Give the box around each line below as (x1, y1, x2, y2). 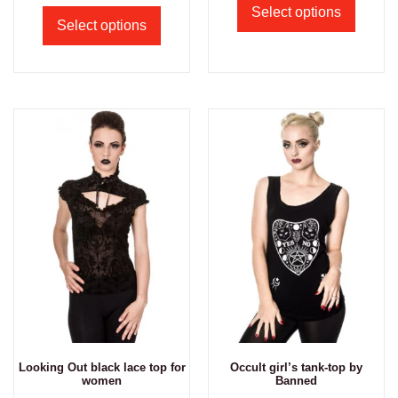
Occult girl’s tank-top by (230, 360, 362, 374)
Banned (275, 373, 317, 387)
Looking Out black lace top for (18, 360, 186, 374)
